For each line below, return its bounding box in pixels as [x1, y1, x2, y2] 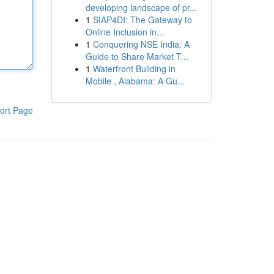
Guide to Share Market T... [85, 50, 188, 62]
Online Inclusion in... [85, 26, 164, 38]
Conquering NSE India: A [92, 38, 190, 50]
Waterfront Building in [92, 62, 176, 75]
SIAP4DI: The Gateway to [92, 13, 192, 26]
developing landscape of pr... [85, 1, 197, 13]
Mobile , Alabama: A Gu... [85, 75, 185, 87]
